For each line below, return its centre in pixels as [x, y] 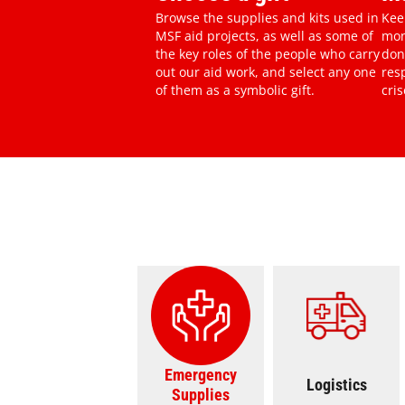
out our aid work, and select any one [266, 72]
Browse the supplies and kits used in [267, 18]
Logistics [336, 385]
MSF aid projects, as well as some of [264, 36]
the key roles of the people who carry [268, 54]
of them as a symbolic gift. [235, 90]
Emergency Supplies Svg [253, 297]
